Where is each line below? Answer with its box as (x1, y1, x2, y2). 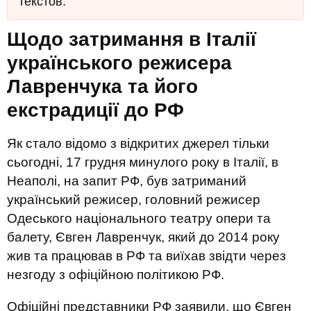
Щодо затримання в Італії (7, 28, 256, 50)
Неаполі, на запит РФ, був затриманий (7, 174, 246, 188)
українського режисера (7, 52, 232, 74)
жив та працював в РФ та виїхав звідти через (7, 249, 286, 263)
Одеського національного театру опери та (7, 211, 271, 226)
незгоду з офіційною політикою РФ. (7, 267, 224, 282)
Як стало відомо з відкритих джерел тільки (7, 136, 269, 151)
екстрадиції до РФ (7, 99, 184, 121)
